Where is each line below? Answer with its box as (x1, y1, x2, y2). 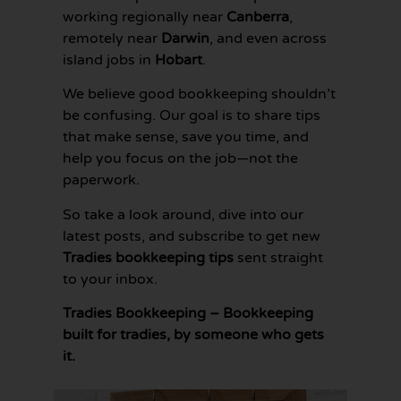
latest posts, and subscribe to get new (63, 226, 320, 245)
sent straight (234, 248, 323, 267)
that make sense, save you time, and (63, 128, 309, 147)
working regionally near (63, 8, 226, 27)
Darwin (161, 30, 209, 48)
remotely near (63, 30, 161, 48)
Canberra (226, 8, 289, 27)
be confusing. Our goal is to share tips (63, 107, 320, 125)
